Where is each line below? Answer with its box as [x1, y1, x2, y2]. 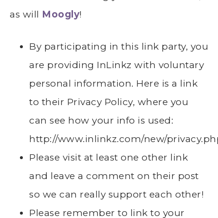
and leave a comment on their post [29, 170, 199, 182]
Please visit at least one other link [29, 152, 188, 163]
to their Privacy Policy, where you [29, 96, 188, 108]
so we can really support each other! [29, 189, 204, 200]
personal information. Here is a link [29, 78, 198, 90]
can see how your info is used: [29, 115, 173, 127]
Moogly [42, 9, 79, 20]
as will [10, 9, 42, 20]
